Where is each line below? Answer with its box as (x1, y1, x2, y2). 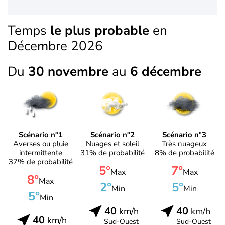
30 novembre (28, 63, 112, 80)
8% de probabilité (154, 147, 214, 158)
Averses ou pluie (13, 138, 68, 149)
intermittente (19, 147, 62, 158)
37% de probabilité (8, 156, 73, 167)
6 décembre (130, 63, 201, 80)
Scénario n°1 (18, 129, 63, 140)
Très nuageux (162, 138, 207, 149)
